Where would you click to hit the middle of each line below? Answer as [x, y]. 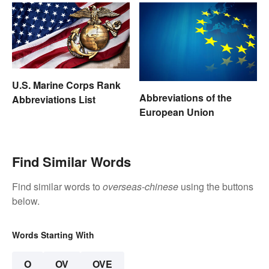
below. [26, 201]
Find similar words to [57, 186]
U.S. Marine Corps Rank [66, 85]
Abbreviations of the [186, 97]
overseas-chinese [141, 186]
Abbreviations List [54, 99]
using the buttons [216, 186]
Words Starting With [53, 234]
